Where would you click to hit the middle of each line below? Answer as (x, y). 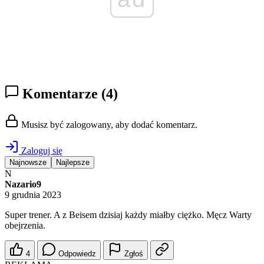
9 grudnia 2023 (33, 195)
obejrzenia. (25, 226)
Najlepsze (73, 163)
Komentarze (60, 94)
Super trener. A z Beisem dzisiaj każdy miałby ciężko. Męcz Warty (128, 215)
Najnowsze (28, 163)
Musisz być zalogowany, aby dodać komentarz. (108, 125)
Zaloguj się (41, 151)
